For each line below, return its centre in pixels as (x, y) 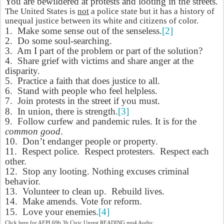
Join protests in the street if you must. (89, 101)
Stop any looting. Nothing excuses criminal (106, 171)
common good (33, 131)
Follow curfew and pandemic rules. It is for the (107, 121)
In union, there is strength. (68, 111)
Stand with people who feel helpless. (87, 91)
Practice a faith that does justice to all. (89, 81)
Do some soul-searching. (65, 41)
